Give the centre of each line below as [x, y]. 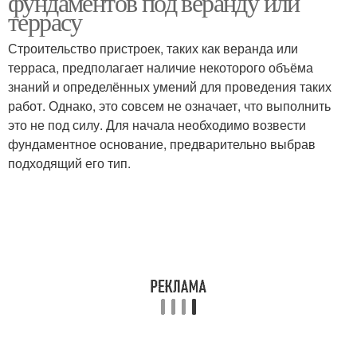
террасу [45, 21]
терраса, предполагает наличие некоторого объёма [161, 67]
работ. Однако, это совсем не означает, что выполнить [169, 106]
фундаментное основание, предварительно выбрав [162, 144]
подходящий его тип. [69, 163]
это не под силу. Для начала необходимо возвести [157, 125]
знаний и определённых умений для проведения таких [170, 86]
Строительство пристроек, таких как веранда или [153, 48]
